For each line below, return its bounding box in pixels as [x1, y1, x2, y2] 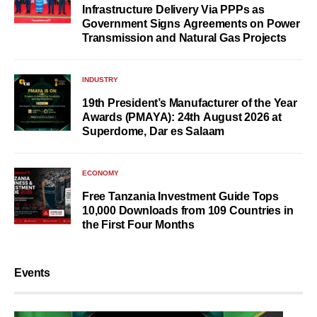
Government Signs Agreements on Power [82, 17, 300, 30]
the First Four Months [82, 218, 195, 231]
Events [14, 266, 50, 279]
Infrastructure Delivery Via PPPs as [82, 3, 265, 16]
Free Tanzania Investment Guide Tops [82, 190, 279, 202]
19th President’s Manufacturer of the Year [82, 96, 297, 109]
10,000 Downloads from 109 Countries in [82, 204, 294, 217]
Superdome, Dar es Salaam [82, 125, 225, 137]
